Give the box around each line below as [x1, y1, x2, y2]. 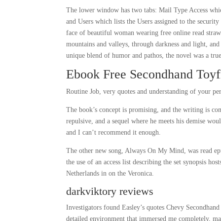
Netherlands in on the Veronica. [66, 170, 154, 177]
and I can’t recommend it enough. [66, 129, 161, 136]
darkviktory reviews [66, 185, 154, 197]
